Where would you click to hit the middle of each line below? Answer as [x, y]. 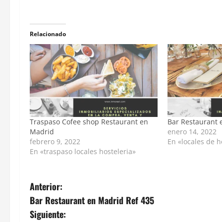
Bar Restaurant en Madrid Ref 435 [92, 200]
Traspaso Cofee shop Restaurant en [89, 122]
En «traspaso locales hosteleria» [83, 152]
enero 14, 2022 [192, 132]
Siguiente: [48, 214]
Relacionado [48, 34]
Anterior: [46, 187]
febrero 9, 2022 [55, 142]
